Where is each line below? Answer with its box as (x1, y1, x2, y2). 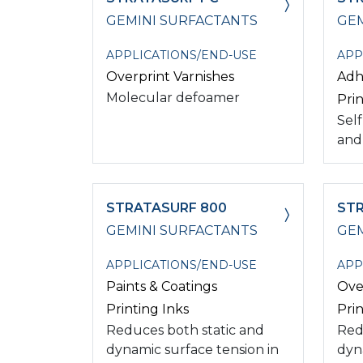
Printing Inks (106, 301, 189, 317)
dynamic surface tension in (106, 341, 279, 357)
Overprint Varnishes (106, 68, 234, 84)
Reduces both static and (106, 322, 264, 338)
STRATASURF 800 (106, 199, 227, 216)
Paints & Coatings (106, 278, 217, 294)
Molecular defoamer (106, 89, 240, 105)
